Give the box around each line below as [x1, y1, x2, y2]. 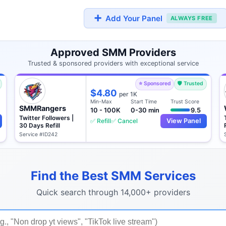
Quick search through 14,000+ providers [36, 187, 190, 197]
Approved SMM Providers [50, 46, 176, 59]
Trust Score [171, 98, 200, 105]
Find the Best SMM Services [30, 168, 196, 183]
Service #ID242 [19, 131, 58, 138]
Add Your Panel [105, 13, 162, 23]
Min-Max [90, 98, 112, 105]
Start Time [130, 98, 157, 105]
